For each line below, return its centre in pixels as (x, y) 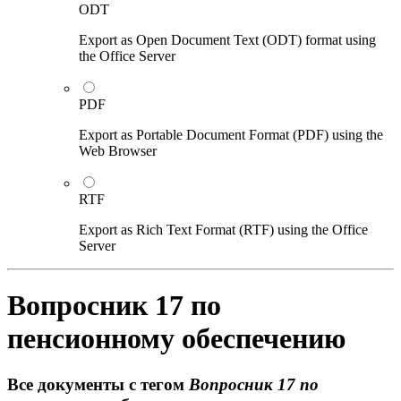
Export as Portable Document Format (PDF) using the (231, 134)
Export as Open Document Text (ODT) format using (227, 39)
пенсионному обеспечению (176, 339)
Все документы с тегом (98, 384)
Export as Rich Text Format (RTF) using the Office (223, 229)
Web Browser (118, 150)
